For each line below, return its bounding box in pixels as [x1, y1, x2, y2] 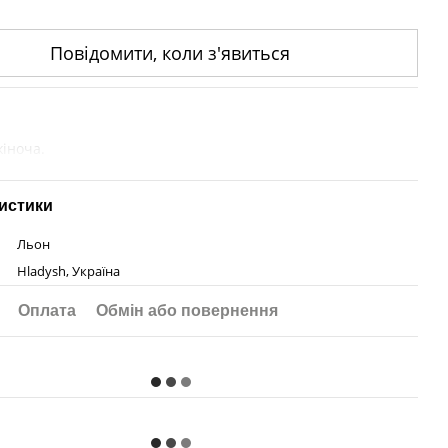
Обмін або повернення [96, 302, 279, 319]
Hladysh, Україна [17, 262, 121, 280]
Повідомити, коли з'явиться [50, 41, 291, 65]
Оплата [18, 302, 77, 319]
